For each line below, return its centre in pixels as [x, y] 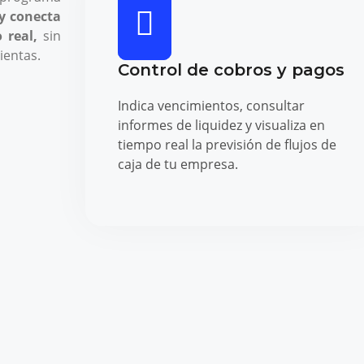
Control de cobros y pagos [231, 69]
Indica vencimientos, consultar [211, 105]
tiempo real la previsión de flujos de [227, 144]
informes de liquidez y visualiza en [221, 125]
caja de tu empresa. [178, 164]
